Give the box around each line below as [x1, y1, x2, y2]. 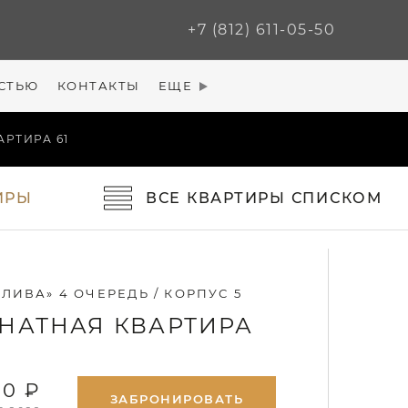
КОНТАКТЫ [56, 79, 140, 93]
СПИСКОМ [291, 189, 382, 207]
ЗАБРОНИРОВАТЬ [109, 392, 244, 406]
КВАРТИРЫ [181, 189, 291, 207]
